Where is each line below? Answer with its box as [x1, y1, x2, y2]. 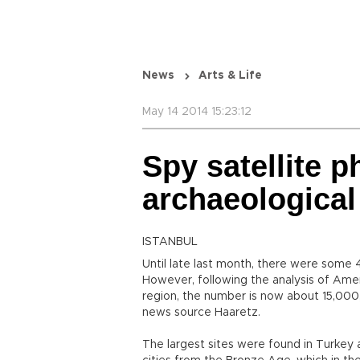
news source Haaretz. [142, 307, 260, 318]
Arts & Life [198, 70, 262, 81]
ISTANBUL [142, 236, 198, 247]
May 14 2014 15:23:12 [142, 106, 252, 117]
